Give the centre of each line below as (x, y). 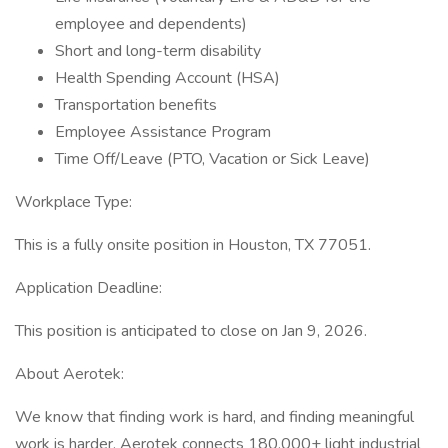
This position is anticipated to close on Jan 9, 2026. (191, 331)
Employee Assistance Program (163, 132)
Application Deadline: (88, 288)
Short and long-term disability (158, 51)
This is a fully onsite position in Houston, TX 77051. (193, 245)
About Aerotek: (69, 374)
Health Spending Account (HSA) (167, 78)
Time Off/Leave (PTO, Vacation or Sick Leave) (212, 159)
